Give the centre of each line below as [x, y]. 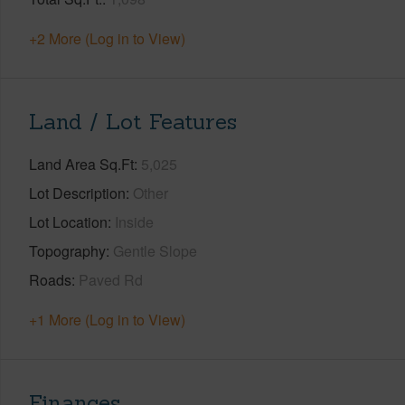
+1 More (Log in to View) [107, 319]
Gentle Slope [155, 250]
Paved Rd [111, 279]
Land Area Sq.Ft [81, 164]
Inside [134, 221]
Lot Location [68, 221]
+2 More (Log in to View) [107, 38]
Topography [67, 250]
